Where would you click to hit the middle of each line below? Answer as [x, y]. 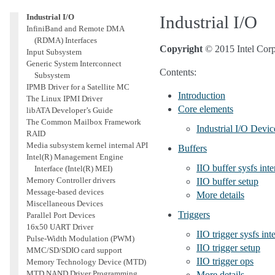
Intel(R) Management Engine [75, 157]
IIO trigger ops [225, 261]
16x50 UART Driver [60, 227]
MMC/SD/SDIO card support [74, 250]
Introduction [202, 95]
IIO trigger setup [228, 248]
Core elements [206, 109]
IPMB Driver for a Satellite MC [78, 87]
